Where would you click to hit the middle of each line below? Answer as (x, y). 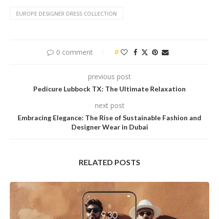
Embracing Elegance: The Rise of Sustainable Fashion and (109, 118)
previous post (109, 77)
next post (109, 106)
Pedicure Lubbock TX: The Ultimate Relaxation (109, 89)
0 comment (74, 52)
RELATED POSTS (109, 162)
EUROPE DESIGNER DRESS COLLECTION (66, 14)
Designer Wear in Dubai (109, 127)
